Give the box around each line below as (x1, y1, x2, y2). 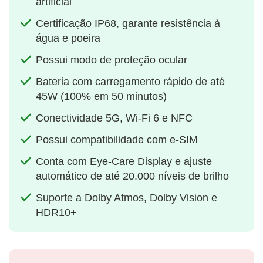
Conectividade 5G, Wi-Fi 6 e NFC (36, 112, 193, 124)
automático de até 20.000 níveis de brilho (36, 170, 229, 183)
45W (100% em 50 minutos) (36, 90, 167, 103)
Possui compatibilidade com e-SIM (36, 134, 198, 146)
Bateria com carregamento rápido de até (36, 76, 225, 88)
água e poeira (36, 32, 100, 45)
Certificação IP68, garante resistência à (36, 18, 220, 30)
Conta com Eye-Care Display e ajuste (36, 156, 212, 168)
